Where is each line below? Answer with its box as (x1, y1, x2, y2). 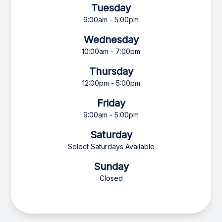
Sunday (93, 161, 129, 173)
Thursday (89, 65, 133, 78)
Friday (97, 97, 125, 110)
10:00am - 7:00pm (82, 47, 140, 56)
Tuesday (91, 2, 131, 14)
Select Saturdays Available (67, 142, 155, 151)
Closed (99, 174, 123, 183)
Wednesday (83, 34, 139, 46)
